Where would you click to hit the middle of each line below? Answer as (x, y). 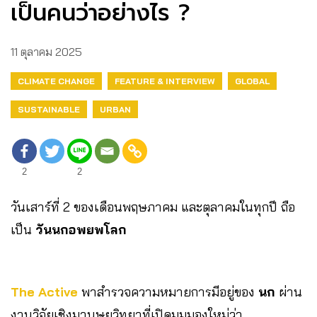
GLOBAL (252, 81)
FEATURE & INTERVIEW (165, 81)
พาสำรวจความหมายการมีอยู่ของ (168, 292)
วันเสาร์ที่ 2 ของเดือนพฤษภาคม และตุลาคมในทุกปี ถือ (153, 207)
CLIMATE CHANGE (56, 81)
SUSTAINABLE (49, 109)
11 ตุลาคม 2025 (46, 51)
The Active (44, 292)
